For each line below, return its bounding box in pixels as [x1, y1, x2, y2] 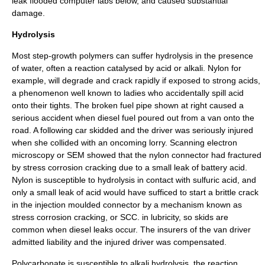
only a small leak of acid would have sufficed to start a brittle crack [12, 188, 258, 197]
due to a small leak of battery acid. [117, 163, 247, 172]
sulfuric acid [193, 175, 237, 185]
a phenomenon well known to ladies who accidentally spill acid [12, 88, 244, 98]
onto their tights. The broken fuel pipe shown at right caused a [12, 101, 244, 110]
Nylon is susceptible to [12, 175, 98, 185]
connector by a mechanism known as [101, 200, 242, 209]
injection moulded [35, 200, 101, 209]
